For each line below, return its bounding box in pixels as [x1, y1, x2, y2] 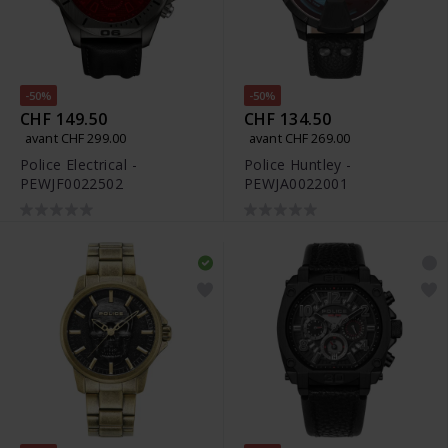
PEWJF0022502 [20, 174, 124, 194]
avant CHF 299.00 [25, 129, 127, 148]
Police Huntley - [244, 155, 352, 175]
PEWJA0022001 [244, 174, 349, 194]
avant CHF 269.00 [249, 129, 351, 148]
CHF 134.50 [244, 108, 332, 131]
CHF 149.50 [20, 108, 108, 131]
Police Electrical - [20, 155, 137, 175]
